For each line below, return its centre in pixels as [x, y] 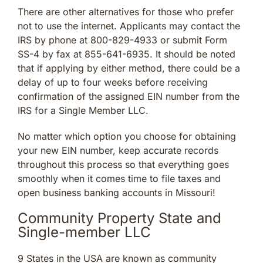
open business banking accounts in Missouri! [117, 192]
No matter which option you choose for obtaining [127, 136]
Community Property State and [119, 218]
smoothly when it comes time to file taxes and [119, 178]
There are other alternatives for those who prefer [126, 11]
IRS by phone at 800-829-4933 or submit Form [122, 40]
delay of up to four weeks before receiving [113, 82]
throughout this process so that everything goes [123, 164]
